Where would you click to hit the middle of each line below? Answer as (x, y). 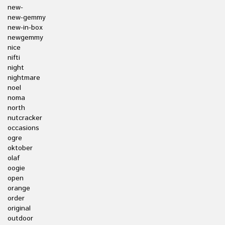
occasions (23, 128)
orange (19, 188)
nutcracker (25, 118)
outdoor (20, 218)
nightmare (24, 78)
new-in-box (25, 28)
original (19, 208)
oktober (20, 148)
